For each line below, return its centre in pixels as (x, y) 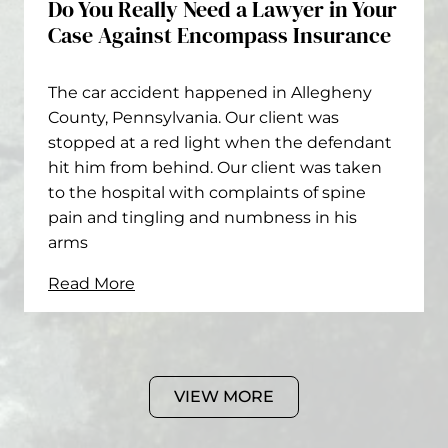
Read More (91, 283)
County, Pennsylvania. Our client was (193, 117)
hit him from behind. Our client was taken (215, 167)
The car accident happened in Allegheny (210, 92)
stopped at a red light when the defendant (220, 142)
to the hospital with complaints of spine (207, 192)
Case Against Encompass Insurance (219, 35)
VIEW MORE (224, 396)
